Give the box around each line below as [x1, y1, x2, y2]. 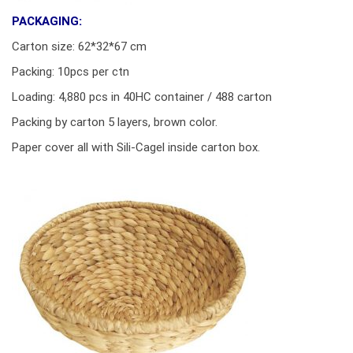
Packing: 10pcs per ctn [12, 63, 129, 79]
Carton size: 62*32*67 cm [12, 38, 147, 54]
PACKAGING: [12, 13, 82, 28]
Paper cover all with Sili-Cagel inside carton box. [12, 139, 260, 154]
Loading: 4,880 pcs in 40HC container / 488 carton [12, 88, 272, 104]
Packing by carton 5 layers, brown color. [12, 113, 217, 129]
